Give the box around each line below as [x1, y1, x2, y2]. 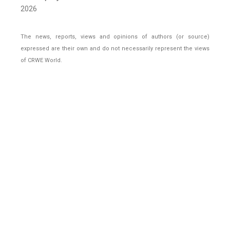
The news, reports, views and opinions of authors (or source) [21, 33, 209, 41]
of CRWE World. [21, 57, 62, 64]
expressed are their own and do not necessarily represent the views [21, 45, 209, 52]
